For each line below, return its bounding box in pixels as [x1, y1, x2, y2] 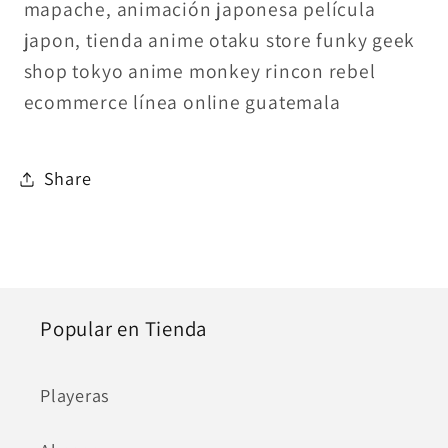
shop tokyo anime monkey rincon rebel [23, 57, 376, 84]
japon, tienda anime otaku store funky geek [23, 26, 416, 53]
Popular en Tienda [40, 314, 208, 342]
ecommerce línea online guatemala [23, 88, 341, 115]
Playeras [40, 382, 111, 407]
